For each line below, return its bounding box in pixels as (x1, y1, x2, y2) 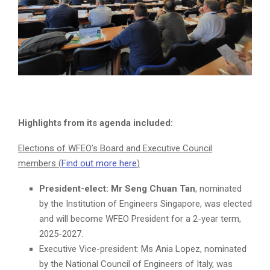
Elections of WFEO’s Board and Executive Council (18, 143, 212, 154)
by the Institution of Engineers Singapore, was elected (39, 198, 252, 210)
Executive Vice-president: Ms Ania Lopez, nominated (39, 243, 246, 255)
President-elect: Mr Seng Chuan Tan (39, 183, 195, 195)
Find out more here (61, 158, 137, 169)
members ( (18, 158, 61, 169)
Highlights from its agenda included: (18, 118, 173, 129)
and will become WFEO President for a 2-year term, (39, 213, 241, 225)
